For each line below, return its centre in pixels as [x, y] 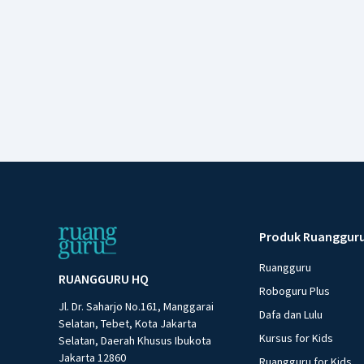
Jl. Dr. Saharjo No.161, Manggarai [136, 306]
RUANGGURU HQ [104, 278]
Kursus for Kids [297, 338]
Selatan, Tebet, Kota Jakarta [128, 323]
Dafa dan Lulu [291, 314]
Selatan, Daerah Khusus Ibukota [135, 340]
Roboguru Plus [295, 290]
